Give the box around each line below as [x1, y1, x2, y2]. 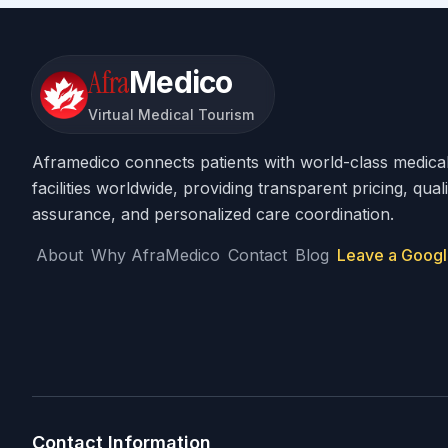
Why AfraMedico [91, 245, 220, 265]
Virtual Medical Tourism [88, 106, 254, 123]
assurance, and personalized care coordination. [32, 204, 394, 224]
